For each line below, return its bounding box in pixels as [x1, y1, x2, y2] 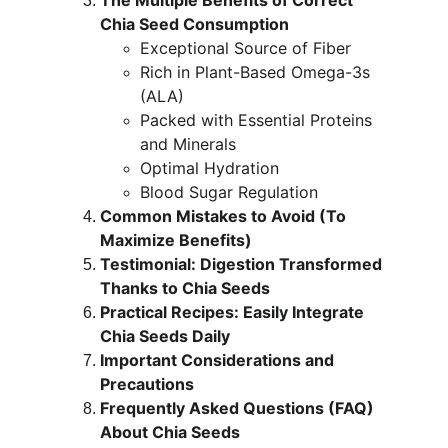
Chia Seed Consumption [100, 14, 289, 34]
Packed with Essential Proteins [140, 110, 377, 130]
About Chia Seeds [100, 422, 240, 442]
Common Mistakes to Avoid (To [100, 206, 350, 226]
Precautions [100, 374, 194, 394]
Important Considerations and [100, 350, 338, 370]
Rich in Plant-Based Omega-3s [140, 62, 375, 82]
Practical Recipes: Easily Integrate [100, 302, 368, 322]
